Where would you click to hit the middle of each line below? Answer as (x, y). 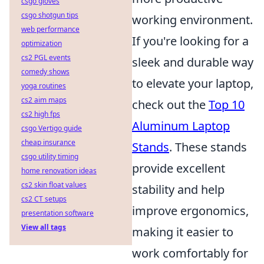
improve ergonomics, (190, 211)
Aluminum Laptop (181, 126)
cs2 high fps (41, 114)
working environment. (192, 20)
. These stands (208, 147)
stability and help (178, 189)
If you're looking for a (190, 41)
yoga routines (44, 86)
